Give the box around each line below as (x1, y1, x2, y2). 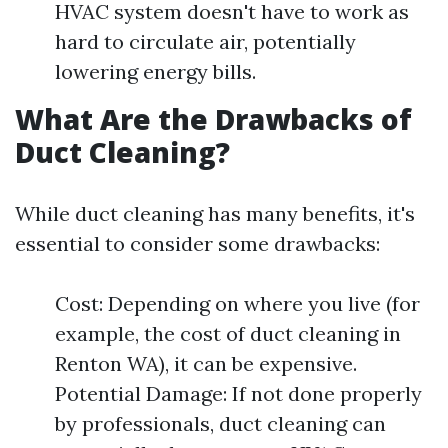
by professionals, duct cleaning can (55, 411, 386, 436)
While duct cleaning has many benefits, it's (15, 201, 415, 226)
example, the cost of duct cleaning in (55, 321, 401, 346)
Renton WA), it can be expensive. (55, 351, 357, 376)
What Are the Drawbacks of (15, 100, 412, 138)
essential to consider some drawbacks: (15, 231, 380, 256)
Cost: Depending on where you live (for (55, 291, 420, 316)
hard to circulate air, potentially (55, 29, 356, 54)
